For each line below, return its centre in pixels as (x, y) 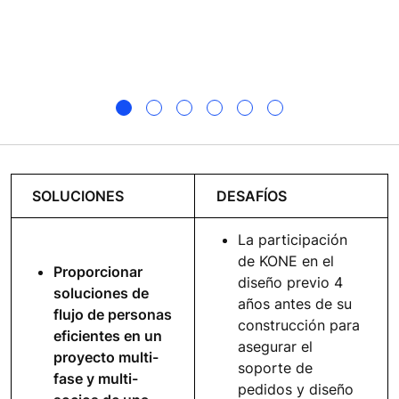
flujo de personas (113, 314)
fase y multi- (96, 378)
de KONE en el (286, 261)
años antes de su (295, 303)
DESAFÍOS (252, 195)
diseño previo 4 (290, 282)
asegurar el (275, 346)
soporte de (275, 367)
